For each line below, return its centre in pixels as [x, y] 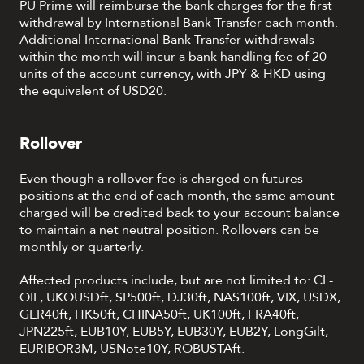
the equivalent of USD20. [93, 91]
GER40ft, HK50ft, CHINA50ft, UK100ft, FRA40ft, [159, 315]
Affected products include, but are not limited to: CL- [176, 281]
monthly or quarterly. [82, 247]
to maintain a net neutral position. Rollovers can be [169, 230]
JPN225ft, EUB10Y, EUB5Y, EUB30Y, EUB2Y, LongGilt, [174, 332]
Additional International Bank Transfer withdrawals [167, 40]
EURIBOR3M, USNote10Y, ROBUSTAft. [132, 349]
